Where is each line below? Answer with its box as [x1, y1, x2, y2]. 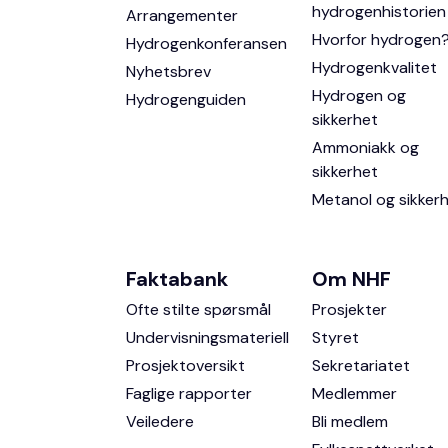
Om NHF [311, 266, 391, 292]
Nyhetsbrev [126, 61, 211, 82]
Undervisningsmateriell [126, 327, 289, 348]
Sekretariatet [311, 355, 410, 376]
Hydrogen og [311, 85, 406, 106]
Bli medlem [311, 411, 388, 432]
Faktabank [126, 266, 228, 292]
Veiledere [126, 411, 194, 432]
